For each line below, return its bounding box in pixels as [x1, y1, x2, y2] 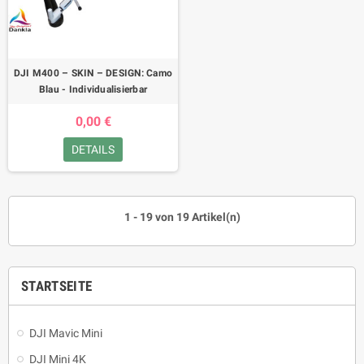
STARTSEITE [21, 278, 93, 295]
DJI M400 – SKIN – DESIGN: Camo [13, 67, 173, 80]
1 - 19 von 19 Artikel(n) [123, 210, 240, 224]
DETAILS [71, 143, 115, 157]
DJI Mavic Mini [29, 327, 102, 340]
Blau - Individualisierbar [39, 84, 147, 96]
